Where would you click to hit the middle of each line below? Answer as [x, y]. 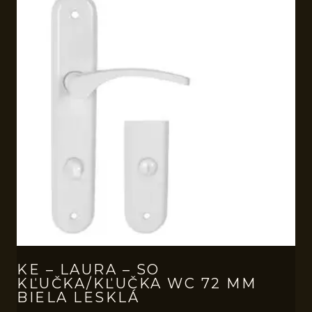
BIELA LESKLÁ [78, 297]
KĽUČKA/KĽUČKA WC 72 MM [136, 283]
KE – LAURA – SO [88, 269]
